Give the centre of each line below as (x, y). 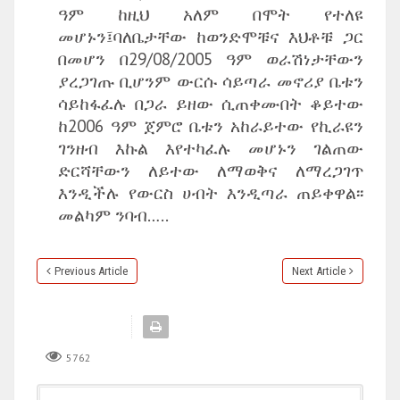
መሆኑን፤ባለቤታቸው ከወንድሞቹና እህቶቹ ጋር (211, 36)
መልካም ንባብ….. (113, 215)
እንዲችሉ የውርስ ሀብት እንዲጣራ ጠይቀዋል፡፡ (211, 192)
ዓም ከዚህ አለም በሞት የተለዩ (211, 14)
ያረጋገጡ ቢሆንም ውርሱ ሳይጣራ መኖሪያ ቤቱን (211, 81)
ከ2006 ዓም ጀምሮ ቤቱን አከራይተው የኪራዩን (211, 125)
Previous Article (91, 271)
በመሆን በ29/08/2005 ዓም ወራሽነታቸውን (211, 58)
